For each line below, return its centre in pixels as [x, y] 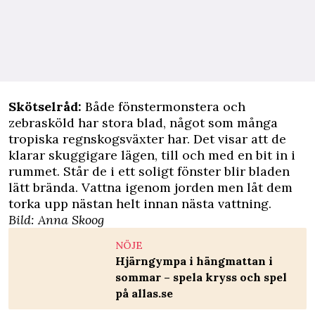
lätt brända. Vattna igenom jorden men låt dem [150, 187]
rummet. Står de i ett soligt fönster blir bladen [149, 171]
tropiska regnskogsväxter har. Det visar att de [147, 139]
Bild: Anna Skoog [56, 219]
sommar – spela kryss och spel [201, 277]
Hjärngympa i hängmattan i [194, 261]
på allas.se [144, 293]
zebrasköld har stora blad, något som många [143, 122]
